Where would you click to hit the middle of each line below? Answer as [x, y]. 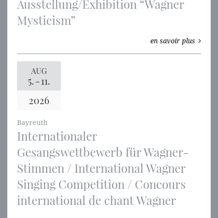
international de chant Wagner [97, 200]
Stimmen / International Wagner [101, 168]
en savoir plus [173, 41]
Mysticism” [46, 20]
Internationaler [57, 136]
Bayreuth [32, 123]
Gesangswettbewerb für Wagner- [103, 152]
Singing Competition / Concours [101, 184]
